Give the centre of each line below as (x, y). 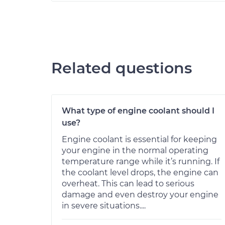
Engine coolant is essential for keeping (139, 139)
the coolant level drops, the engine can (140, 172)
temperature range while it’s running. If (141, 161)
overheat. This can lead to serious (128, 183)
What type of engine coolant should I (138, 110)
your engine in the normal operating (135, 150)
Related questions (122, 68)
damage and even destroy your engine (140, 194)
